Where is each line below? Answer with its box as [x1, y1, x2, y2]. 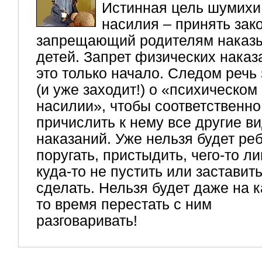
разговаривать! [36, 213, 137, 229]
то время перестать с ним [36, 196, 212, 213]
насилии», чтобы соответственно [36, 98, 261, 115]
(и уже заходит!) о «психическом [36, 82, 257, 98]
